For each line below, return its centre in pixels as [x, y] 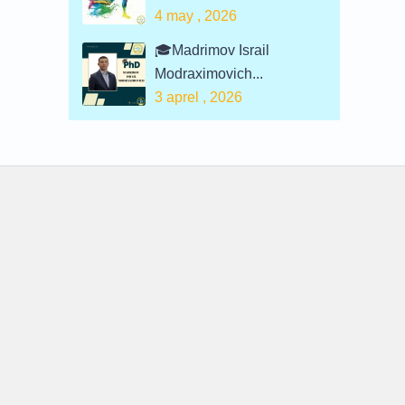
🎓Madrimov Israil [212, 50]
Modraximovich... [209, 74]
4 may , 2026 [196, 16]
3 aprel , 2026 [198, 97]
